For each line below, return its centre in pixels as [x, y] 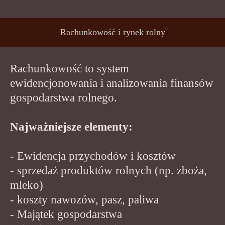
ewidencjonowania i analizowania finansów [112, 83]
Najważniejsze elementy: [71, 127]
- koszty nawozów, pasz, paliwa [84, 199]
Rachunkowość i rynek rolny [113, 32]
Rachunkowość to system [70, 68]
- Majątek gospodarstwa [66, 214]
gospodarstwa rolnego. [64, 97]
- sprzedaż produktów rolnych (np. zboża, [108, 170]
